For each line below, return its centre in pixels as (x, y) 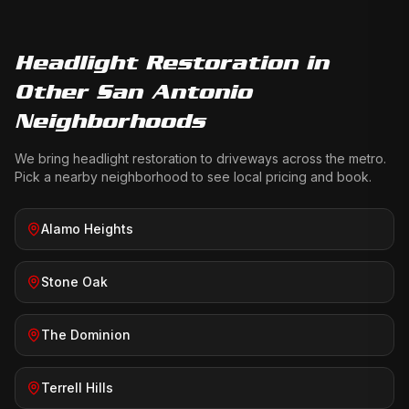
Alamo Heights (87, 229)
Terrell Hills (77, 388)
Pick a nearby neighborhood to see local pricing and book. (193, 177)
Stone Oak (74, 282)
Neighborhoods (110, 121)
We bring (44, 158)
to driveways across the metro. (292, 158)
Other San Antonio (133, 91)
